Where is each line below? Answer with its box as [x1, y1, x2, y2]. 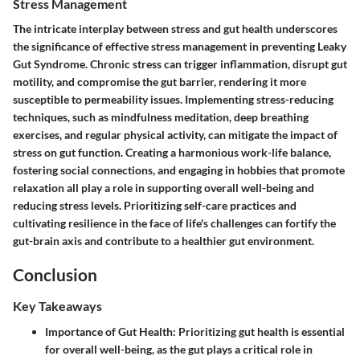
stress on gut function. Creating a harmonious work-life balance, [13, 145, 331, 159]
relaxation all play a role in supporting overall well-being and [13, 180, 314, 194]
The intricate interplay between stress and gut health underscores [13, 21, 337, 35]
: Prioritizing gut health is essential [173, 324, 345, 338]
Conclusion [13, 264, 97, 284]
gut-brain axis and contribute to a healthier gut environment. [13, 233, 314, 247]
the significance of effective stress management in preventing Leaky [13, 39, 346, 53]
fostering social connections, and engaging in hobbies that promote [13, 162, 345, 177]
